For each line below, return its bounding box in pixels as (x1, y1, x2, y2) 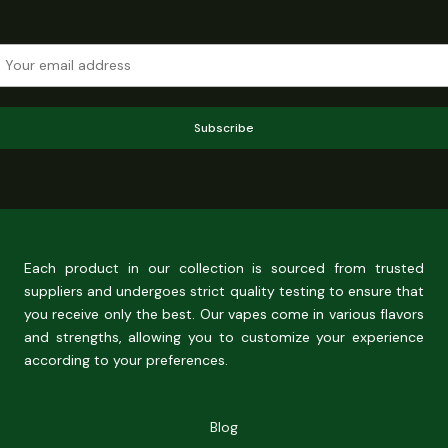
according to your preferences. (24, 351, 228, 370)
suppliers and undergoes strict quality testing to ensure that (24, 282, 424, 301)
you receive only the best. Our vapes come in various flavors (24, 305, 424, 324)
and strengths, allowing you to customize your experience (24, 328, 424, 347)
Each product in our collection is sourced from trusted (24, 259, 424, 278)
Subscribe (194, 120, 254, 137)
